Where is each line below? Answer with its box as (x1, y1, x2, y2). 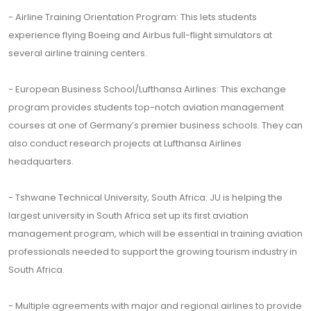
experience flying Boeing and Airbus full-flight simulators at (8, 28, 272, 42)
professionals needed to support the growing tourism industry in (8, 245, 297, 258)
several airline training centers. (8, 47, 147, 60)
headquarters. (8, 155, 74, 168)
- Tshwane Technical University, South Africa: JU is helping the (8, 191, 283, 204)
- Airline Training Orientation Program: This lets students (8, 10, 257, 24)
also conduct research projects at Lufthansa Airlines (8, 137, 242, 150)
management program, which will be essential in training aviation (8, 227, 303, 240)
